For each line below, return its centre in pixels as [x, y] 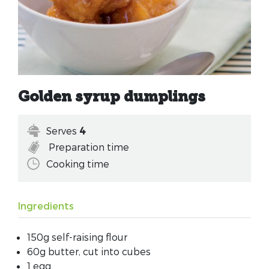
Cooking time [78, 163]
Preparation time [88, 147]
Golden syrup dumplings [112, 98]
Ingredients [46, 205]
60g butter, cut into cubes [89, 251]
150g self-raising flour [77, 237]
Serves [63, 131]
